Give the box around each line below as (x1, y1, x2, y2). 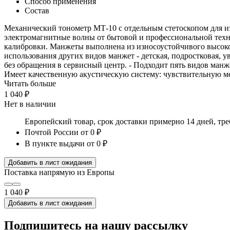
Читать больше (4, 79, 56, 88)
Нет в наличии (4, 99, 56, 108)
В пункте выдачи (25, 139, 85, 148)
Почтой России (25, 127, 79, 137)
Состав (25, 6, 49, 15)
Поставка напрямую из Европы (4, 167, 114, 177)
